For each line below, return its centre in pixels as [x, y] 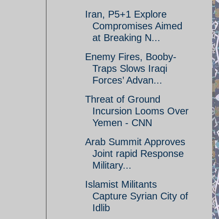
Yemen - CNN [122, 123]
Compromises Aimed [137, 26]
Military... [112, 165]
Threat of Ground [123, 99]
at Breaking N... [126, 38]
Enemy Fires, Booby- [131, 57]
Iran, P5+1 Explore [126, 14]
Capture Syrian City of [140, 196]
